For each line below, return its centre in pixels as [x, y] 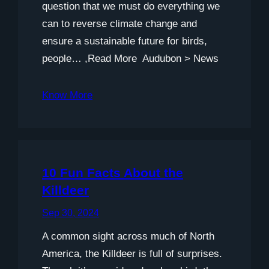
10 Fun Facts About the [113, 172]
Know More [67, 95]
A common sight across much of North [128, 236]
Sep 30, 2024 [71, 213]
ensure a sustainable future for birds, [125, 41]
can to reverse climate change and [119, 23]
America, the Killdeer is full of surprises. [132, 253]
